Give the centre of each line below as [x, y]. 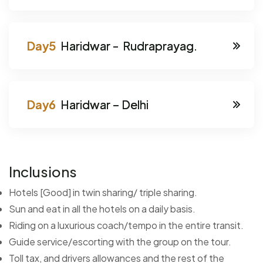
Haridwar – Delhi [104, 104]
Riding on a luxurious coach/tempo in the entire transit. [126, 225]
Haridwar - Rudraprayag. [128, 45]
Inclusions [43, 171]
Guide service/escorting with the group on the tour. [120, 241]
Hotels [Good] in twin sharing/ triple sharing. [103, 192]
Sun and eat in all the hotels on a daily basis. [102, 208]
